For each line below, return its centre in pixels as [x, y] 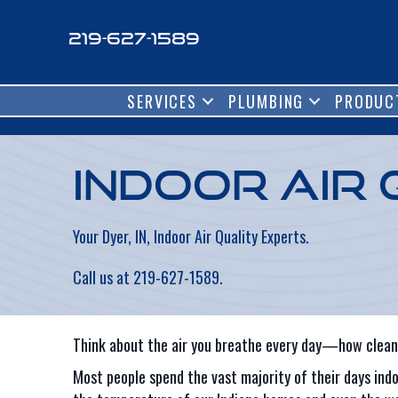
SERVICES [162, 101]
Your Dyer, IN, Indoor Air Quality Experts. [191, 236]
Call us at [103, 277]
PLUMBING [266, 101]
